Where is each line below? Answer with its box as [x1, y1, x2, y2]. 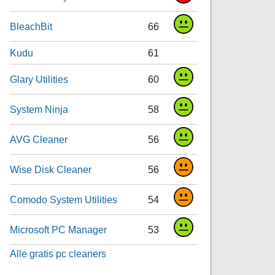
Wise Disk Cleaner [10, 164, 92, 176]
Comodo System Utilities [10, 194, 118, 206]
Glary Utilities [10, 74, 69, 85]
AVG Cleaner [10, 134, 68, 145]
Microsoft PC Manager [10, 224, 107, 236]
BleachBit [10, 21, 53, 33]
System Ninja [10, 104, 69, 115]
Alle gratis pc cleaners [10, 248, 107, 260]
